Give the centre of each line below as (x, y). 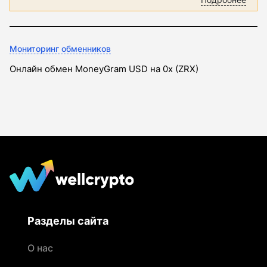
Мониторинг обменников (60, 48)
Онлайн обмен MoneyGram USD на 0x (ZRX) (104, 69)
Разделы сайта (68, 221)
